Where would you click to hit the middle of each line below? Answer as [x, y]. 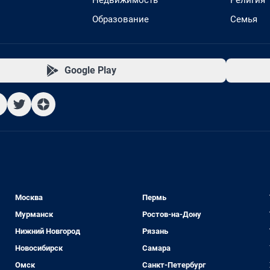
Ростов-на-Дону [171, 214]
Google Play [90, 70]
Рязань [155, 231]
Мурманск [34, 214]
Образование [121, 19]
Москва [29, 197]
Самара [156, 248]
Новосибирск [39, 248]
